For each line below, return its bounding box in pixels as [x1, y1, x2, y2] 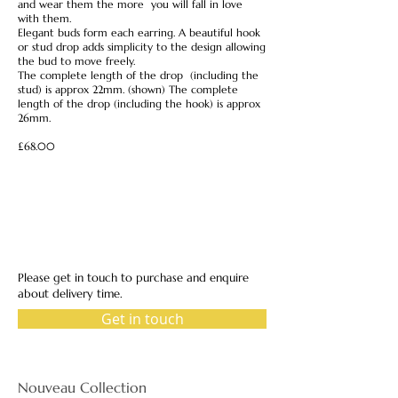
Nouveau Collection [18, 378, 147, 396]
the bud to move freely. [18, 54, 135, 68]
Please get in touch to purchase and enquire [18, 270, 249, 285]
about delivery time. [18, 286, 123, 301]
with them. [18, 12, 71, 25]
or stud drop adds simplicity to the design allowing [18, 40, 266, 53]
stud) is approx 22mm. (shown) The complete [18, 83, 238, 96]
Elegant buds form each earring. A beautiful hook [18, 26, 260, 39]
